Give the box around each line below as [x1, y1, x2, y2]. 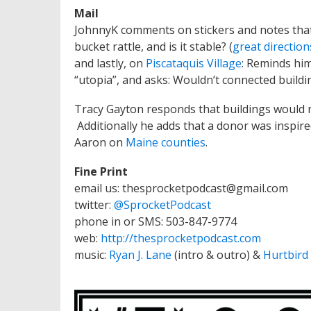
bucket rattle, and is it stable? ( [74, 39, 233, 55]
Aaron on [74, 135, 126, 151]
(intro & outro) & [171, 247, 260, 263]
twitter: [74, 197, 111, 213]
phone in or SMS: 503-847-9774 [74, 214, 237, 230]
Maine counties [126, 135, 205, 151]
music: [74, 247, 106, 263]
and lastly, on [74, 56, 146, 72]
